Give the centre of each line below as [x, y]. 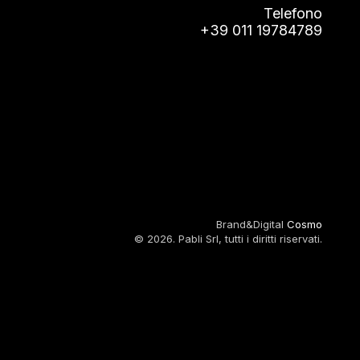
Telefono [293, 13]
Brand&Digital [252, 224]
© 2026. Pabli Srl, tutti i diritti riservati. [228, 238]
